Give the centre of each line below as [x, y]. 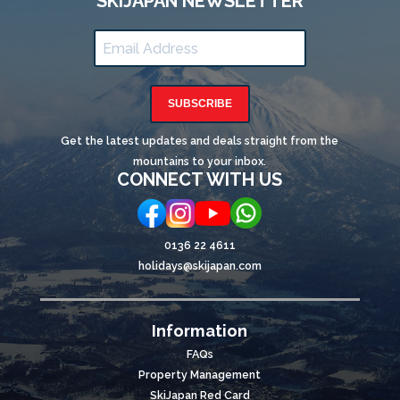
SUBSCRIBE [200, 104]
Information [200, 331]
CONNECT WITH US [200, 180]
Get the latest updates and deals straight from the [200, 141]
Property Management [200, 375]
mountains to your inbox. [200, 162]
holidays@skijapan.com [200, 266]
